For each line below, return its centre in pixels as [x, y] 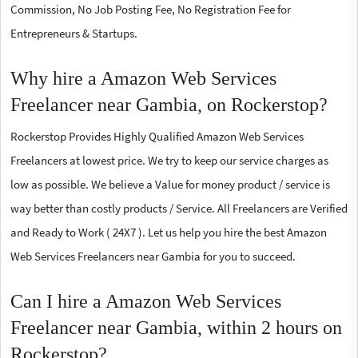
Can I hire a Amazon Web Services [146, 301]
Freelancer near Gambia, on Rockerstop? [169, 104]
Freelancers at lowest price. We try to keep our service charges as [169, 160]
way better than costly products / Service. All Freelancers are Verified [179, 208]
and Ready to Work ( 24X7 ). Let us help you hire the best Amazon [169, 232]
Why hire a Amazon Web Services [143, 78]
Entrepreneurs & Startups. [74, 33]
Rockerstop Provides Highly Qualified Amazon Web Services [157, 136]
